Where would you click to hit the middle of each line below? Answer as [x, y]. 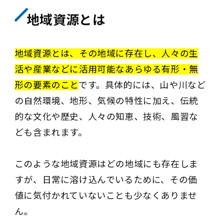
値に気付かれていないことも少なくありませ [106, 196]
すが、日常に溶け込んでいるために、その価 [106, 180]
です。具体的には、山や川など [142, 85]
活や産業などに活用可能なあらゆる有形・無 [106, 70]
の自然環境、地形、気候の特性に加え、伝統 [106, 101]
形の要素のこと [47, 85]
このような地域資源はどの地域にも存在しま [106, 164]
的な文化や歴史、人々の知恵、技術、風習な [106, 117]
